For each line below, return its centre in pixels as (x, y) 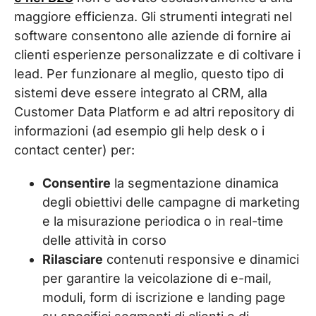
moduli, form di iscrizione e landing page (164, 298)
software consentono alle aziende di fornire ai (152, 36)
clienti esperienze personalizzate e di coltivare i (157, 55)
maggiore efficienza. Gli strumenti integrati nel (153, 17)
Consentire (77, 183)
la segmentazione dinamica (195, 183)
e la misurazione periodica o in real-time (163, 221)
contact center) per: (74, 150)
